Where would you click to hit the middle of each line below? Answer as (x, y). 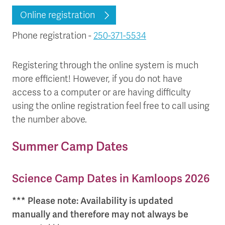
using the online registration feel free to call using (111, 106)
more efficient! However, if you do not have (97, 79)
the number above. (49, 120)
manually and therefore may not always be (100, 215)
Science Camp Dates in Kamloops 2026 (111, 179)
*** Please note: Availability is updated (93, 201)
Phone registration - (53, 36)
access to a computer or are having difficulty (101, 93)
